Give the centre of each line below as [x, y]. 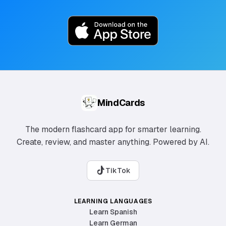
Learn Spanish [113, 212]
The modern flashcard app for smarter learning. [113, 129]
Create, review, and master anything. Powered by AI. [113, 142]
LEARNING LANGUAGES [113, 201]
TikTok [118, 170]
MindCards [121, 102]
